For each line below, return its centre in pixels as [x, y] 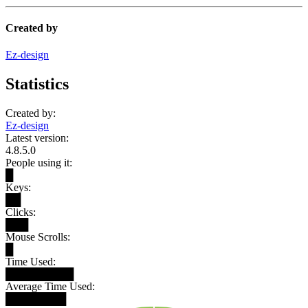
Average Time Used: [50, 287]
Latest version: [37, 138]
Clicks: [21, 212]
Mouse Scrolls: [38, 237]
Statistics [37, 84]
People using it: [39, 163]
